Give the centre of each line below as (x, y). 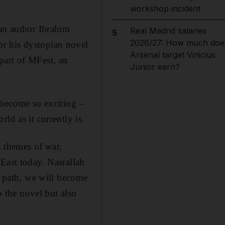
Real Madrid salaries (168, 31)
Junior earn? (155, 67)
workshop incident (165, 9)
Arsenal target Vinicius (173, 55)
